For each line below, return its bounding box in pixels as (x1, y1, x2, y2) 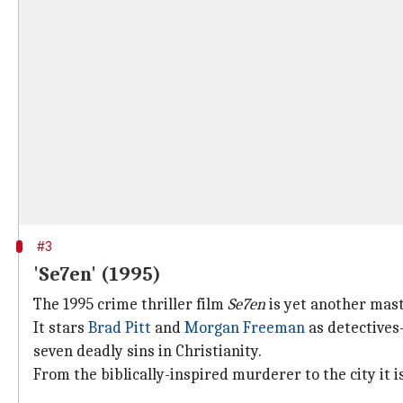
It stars (33, 318, 88, 337)
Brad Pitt (88, 318, 151, 337)
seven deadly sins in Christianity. (33, 342, 262, 361)
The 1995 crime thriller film (33, 295, 228, 314)
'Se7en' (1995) (33, 263, 161, 286)
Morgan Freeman (184, 318, 305, 337)
